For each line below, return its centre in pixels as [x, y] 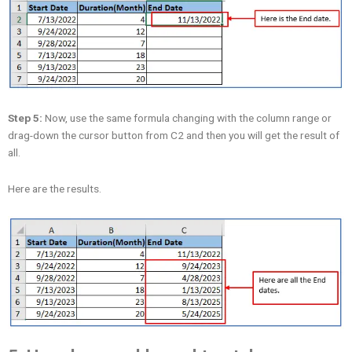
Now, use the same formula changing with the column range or [187, 117]
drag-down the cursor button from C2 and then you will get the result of [174, 135]
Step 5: [25, 117]
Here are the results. [55, 188]
